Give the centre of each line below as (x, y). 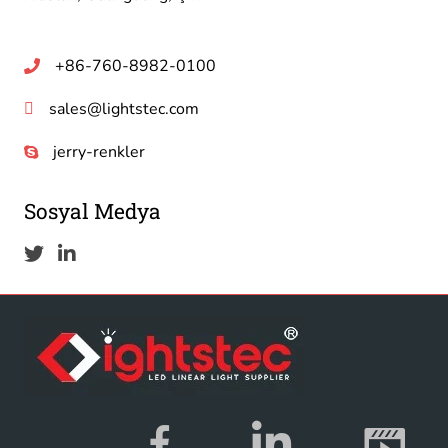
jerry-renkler (99, 152)
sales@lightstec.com (124, 109)
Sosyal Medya (92, 211)
